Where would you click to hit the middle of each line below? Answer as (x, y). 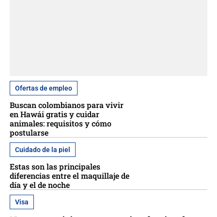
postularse (29, 133)
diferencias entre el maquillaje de (70, 176)
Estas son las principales (55, 167)
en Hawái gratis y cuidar (54, 114)
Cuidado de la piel (43, 150)
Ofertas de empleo (44, 88)
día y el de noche (40, 185)
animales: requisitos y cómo (61, 124)
